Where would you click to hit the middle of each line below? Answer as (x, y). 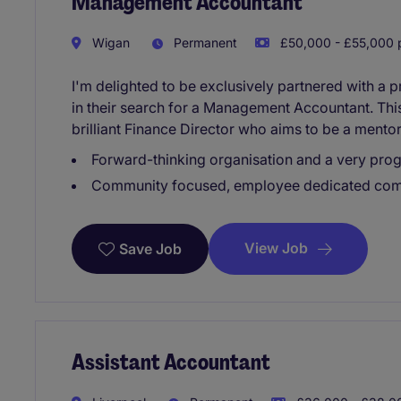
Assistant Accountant (171, 362)
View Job (276, 248)
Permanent (204, 43)
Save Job (150, 248)
